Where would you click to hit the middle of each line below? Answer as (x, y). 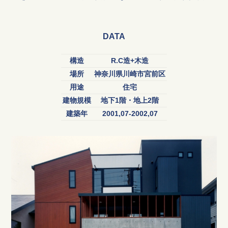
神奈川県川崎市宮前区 (130, 74)
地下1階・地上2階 (130, 101)
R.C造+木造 (130, 61)
